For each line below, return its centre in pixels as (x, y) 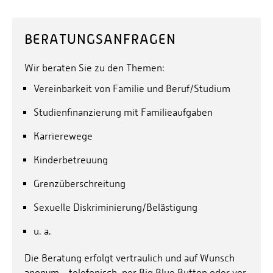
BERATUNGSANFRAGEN (100, 39)
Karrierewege (63, 136)
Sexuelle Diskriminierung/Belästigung (115, 207)
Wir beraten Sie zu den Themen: (94, 68)
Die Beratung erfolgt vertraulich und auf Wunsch (129, 258)
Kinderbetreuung (71, 160)
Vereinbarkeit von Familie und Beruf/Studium (132, 88)
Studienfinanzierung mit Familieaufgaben (123, 112)
